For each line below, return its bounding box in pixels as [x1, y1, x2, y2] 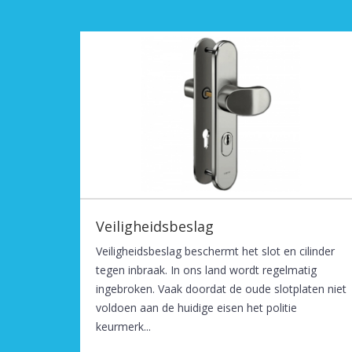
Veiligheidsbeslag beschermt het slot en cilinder [96, 243, 335, 258]
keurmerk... [96, 318, 151, 334]
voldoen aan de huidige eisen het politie [96, 299, 297, 315]
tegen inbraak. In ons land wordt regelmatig [96, 262, 317, 277]
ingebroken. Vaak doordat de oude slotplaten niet [96, 280, 346, 296]
